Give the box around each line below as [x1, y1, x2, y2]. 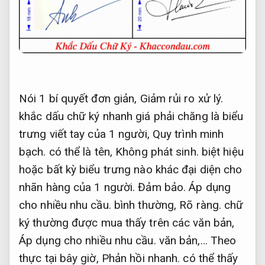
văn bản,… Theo [156, 234, 237, 248]
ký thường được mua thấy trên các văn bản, [19, 216, 235, 230]
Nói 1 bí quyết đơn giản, [19, 92, 140, 106]
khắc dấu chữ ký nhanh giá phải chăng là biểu [19, 109, 244, 124]
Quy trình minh [152, 127, 224, 141]
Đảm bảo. [138, 180, 186, 195]
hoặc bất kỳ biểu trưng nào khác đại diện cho [19, 163, 243, 177]
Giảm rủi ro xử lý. [140, 92, 224, 106]
